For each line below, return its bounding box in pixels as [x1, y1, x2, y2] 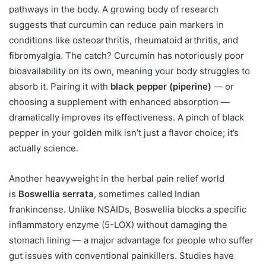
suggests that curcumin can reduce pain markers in [9, 18, 224, 30]
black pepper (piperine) [110, 80, 211, 92]
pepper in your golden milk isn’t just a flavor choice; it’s [9, 126, 239, 138]
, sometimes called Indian [94, 188, 200, 199]
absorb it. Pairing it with [9, 80, 110, 92]
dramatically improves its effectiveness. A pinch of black [9, 111, 244, 123]
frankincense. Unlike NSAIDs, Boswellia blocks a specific [9, 203, 246, 215]
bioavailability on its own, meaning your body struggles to [9, 65, 250, 77]
